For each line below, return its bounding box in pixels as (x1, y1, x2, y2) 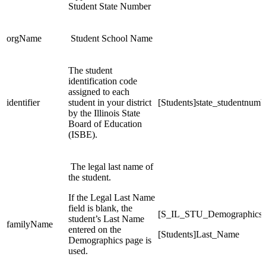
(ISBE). (68, 129, 97, 140)
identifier (7, 97, 40, 108)
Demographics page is (68, 235, 151, 246)
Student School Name (68, 33, 153, 44)
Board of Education (68, 119, 142, 129)
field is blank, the (68, 203, 132, 214)
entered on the (68, 224, 121, 235)
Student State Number (68, 1, 151, 12)
